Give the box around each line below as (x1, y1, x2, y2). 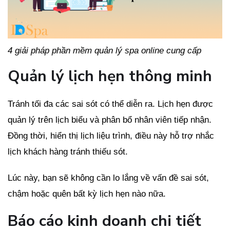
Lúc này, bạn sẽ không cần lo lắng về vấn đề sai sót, (8, 173, 209, 183)
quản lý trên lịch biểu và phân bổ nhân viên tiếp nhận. (8, 115, 212, 125)
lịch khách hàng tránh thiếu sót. (8, 147, 128, 157)
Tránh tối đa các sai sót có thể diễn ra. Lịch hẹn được (8, 99, 213, 109)
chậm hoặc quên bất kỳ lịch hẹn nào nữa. (8, 189, 166, 199)
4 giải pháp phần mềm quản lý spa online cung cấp (8, 46, 201, 56)
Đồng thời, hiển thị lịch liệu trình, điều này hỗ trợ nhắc (8, 131, 214, 141)
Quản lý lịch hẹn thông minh (8, 66, 212, 87)
